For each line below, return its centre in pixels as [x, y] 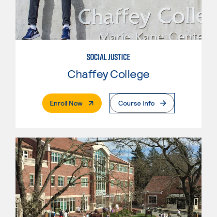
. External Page [104, 102]
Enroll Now [66, 103]
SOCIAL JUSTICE [108, 57]
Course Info [136, 103]
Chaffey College [108, 73]
